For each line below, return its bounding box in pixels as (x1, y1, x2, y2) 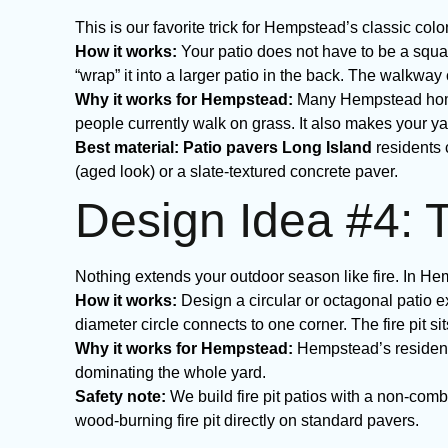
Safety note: (75, 388, 166, 405)
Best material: (75, 139, 179, 156)
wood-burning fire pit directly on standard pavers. (75, 412, 419, 429)
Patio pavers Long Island (183, 139, 372, 156)
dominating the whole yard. (75, 364, 266, 381)
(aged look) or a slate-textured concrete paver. (75, 163, 398, 180)
